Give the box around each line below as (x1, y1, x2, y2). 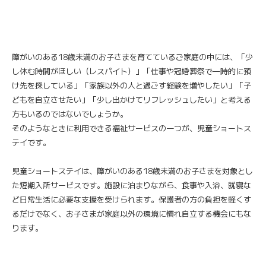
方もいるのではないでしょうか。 (12, 107, 128, 119)
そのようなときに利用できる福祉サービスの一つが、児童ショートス (12, 122, 251, 134)
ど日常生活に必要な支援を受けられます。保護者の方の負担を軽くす (12, 193, 251, 205)
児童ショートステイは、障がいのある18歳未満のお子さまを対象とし (12, 164, 253, 176)
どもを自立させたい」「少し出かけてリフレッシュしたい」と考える (12, 93, 251, 105)
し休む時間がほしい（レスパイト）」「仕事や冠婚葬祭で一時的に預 (12, 65, 251, 77)
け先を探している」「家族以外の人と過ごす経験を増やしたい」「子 (12, 79, 251, 91)
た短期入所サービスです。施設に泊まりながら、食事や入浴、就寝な (12, 179, 251, 191)
